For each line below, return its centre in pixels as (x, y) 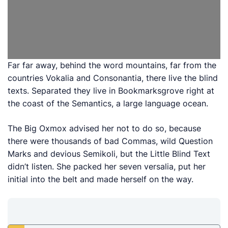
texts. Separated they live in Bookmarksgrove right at (111, 91)
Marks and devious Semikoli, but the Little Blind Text (109, 154)
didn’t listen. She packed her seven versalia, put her (107, 167)
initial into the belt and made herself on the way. (101, 179)
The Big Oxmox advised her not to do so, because (105, 129)
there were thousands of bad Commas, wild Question (110, 141)
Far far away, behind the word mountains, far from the (112, 65)
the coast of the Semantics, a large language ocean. (108, 104)
